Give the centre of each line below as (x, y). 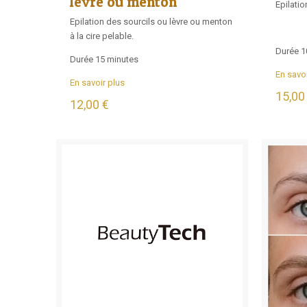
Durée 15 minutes (104, 60)
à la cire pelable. (102, 36)
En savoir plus (97, 83)
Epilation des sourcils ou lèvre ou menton (151, 22)
